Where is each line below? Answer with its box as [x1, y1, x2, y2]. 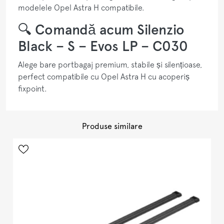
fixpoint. [18, 83, 47, 93]
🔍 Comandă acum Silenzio [18, 20, 184, 38]
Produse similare [81, 121, 142, 131]
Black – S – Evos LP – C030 [18, 37, 188, 54]
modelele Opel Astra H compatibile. [18, 2, 144, 12]
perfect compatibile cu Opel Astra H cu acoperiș [18, 71, 189, 81]
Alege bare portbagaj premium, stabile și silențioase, [18, 59, 202, 69]
